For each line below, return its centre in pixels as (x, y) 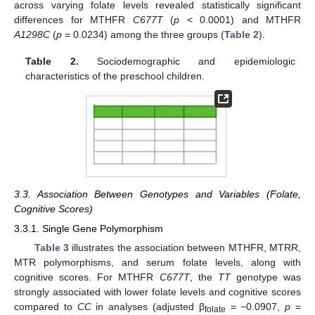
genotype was (265, 277)
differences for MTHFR (73, 19)
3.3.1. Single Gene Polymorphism (89, 228)
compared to (46, 307)
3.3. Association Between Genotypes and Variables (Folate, (157, 194)
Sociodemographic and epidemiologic (187, 62)
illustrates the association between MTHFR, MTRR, (185, 248)
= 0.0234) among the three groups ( (143, 34)
